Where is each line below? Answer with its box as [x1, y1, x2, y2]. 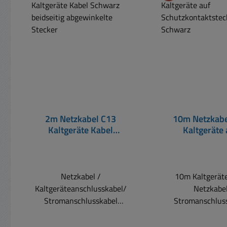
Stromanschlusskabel [44, 194, 118, 207]
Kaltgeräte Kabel [48, 123, 113, 137]
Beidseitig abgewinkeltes [37, 206, 124, 219]
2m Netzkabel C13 [45, 111, 117, 126]
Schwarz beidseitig [44, 134, 117, 148]
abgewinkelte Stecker [39, 145, 123, 159]
